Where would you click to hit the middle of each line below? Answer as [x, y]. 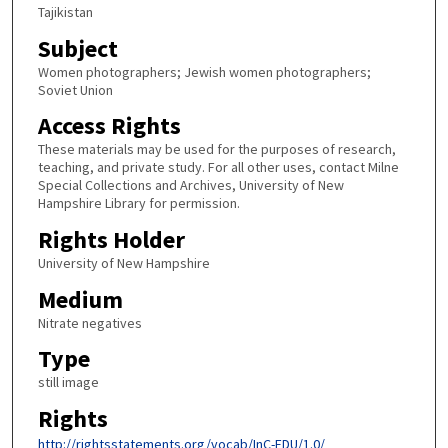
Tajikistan [65, 12]
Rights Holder [111, 239]
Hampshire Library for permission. [138, 203]
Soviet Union [75, 89]
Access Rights [109, 126]
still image [68, 382]
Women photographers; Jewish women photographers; [204, 71]
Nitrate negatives [89, 322]
